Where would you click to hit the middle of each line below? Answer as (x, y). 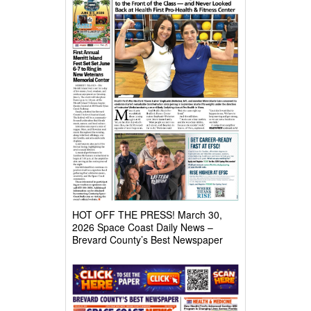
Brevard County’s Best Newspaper (148, 239)
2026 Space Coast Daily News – (143, 227)
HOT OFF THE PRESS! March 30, (147, 215)
